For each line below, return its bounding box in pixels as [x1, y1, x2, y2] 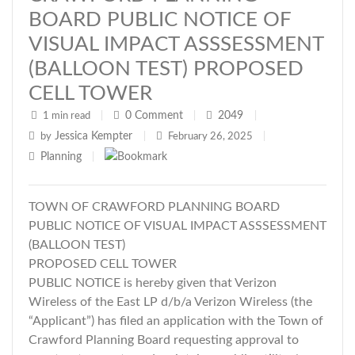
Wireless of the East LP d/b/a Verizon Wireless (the [29, 296, 312, 308]
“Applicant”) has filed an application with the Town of [29, 315, 323, 327]
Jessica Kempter [52, 131, 136, 142]
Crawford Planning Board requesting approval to [29, 334, 299, 346]
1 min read [40, 111, 93, 121]
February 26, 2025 [166, 132, 255, 142]
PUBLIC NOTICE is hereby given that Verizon [29, 277, 277, 289]
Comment [135, 110, 183, 121]
